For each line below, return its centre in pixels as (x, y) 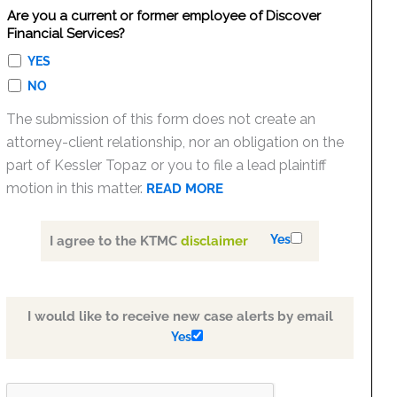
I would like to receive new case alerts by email (180, 317)
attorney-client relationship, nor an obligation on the (175, 142)
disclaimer (215, 241)
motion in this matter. (77, 188)
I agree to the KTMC (116, 241)
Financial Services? (66, 34)
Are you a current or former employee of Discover (163, 16)
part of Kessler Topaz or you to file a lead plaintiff (167, 165)
